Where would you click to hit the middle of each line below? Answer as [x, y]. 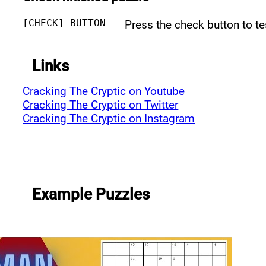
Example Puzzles [91, 194]
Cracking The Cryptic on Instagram [109, 118]
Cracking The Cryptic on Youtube [104, 91]
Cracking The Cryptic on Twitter [101, 104]
